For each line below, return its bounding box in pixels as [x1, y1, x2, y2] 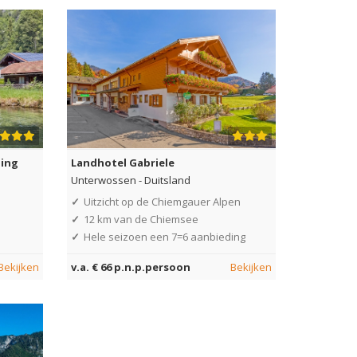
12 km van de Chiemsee [83, 211, 198, 226]
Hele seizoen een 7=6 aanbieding [83, 229, 245, 244]
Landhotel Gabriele [70, 155, 175, 170]
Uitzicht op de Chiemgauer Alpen [83, 194, 241, 209]
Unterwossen [70, 172, 136, 187]
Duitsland [143, 172, 190, 187]
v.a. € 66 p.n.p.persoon [70, 259, 190, 274]
